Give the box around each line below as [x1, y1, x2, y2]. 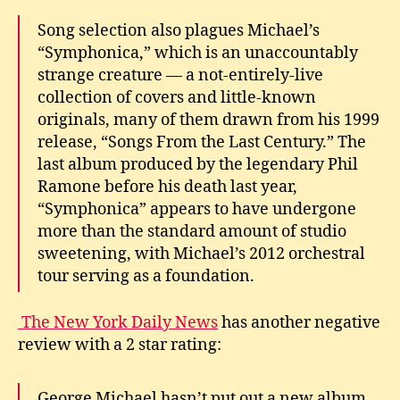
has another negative [218, 312, 380, 333]
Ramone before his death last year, [37, 176, 297, 197]
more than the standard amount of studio [37, 221, 346, 242]
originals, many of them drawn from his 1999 [37, 109, 379, 130]
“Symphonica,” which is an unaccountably [37, 42, 358, 63]
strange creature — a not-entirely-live [37, 64, 323, 86]
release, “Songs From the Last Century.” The [37, 131, 366, 153]
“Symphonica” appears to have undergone [37, 198, 356, 220]
